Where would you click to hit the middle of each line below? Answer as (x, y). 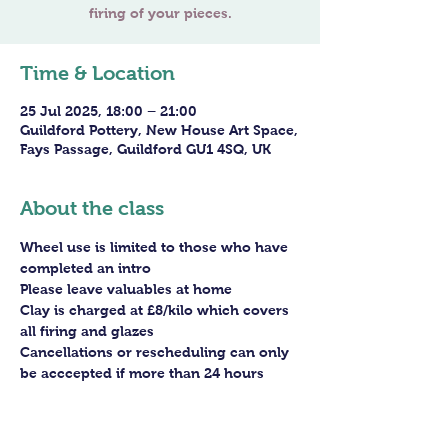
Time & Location (97, 73)
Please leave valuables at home (126, 289)
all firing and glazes (87, 331)
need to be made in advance (117, 415)
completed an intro (85, 268)
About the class (92, 208)
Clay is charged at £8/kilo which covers (156, 310)
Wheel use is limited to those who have (156, 247)
